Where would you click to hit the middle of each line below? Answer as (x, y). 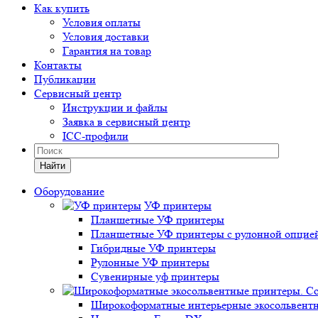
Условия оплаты (102, 22)
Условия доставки (106, 37)
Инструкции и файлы (115, 108)
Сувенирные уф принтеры (155, 276)
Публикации (65, 79)
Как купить (62, 8)
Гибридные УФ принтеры (153, 248)
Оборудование (69, 191)
